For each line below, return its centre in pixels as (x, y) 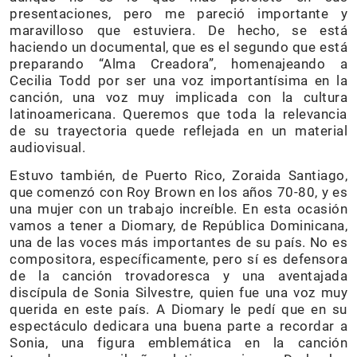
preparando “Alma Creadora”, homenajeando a (178, 64)
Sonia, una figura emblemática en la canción (178, 343)
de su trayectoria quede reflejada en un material (178, 131)
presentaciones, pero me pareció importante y (178, 14)
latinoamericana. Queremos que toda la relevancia (178, 114)
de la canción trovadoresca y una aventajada (178, 276)
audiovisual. (47, 148)
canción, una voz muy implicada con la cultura (178, 98)
